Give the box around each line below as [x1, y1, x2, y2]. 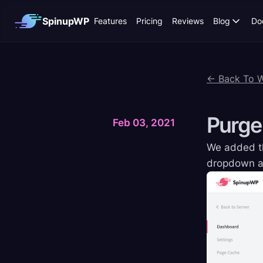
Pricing [136, 16, 163, 26]
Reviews [172, 16, 204, 26]
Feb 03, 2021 [113, 117, 175, 129]
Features [94, 16, 127, 26]
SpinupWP [42, 15, 89, 27]
